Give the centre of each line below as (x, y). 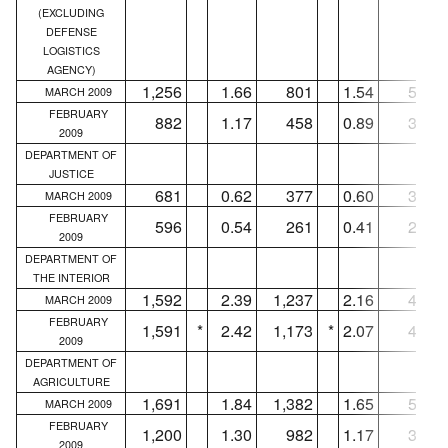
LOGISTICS (71, 50)
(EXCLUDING (71, 12)
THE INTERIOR (71, 277)
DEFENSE (71, 31)
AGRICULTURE (71, 381)
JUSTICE (71, 173)
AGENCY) (71, 69)
